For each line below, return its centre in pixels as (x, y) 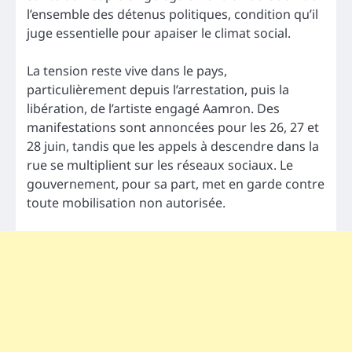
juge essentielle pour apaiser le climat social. (159, 33)
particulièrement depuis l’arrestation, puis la (158, 90)
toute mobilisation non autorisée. (126, 203)
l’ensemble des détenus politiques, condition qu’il (172, 15)
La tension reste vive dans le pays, (127, 71)
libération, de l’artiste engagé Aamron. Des (153, 109)
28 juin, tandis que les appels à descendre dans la (173, 147)
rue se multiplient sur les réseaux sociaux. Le (160, 165)
